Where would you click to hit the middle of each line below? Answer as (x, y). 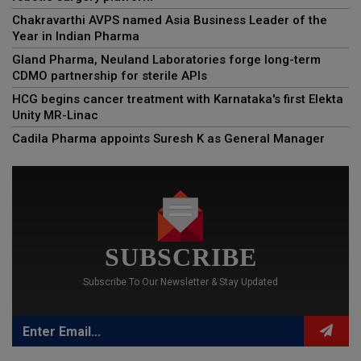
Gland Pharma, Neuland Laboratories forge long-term (166, 60)
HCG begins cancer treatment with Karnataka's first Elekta (178, 100)
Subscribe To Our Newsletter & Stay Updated (180, 282)
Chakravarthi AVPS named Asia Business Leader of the (170, 21)
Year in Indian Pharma (76, 37)
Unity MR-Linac (55, 116)
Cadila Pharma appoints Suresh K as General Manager (168, 139)
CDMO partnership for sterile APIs (110, 76)
